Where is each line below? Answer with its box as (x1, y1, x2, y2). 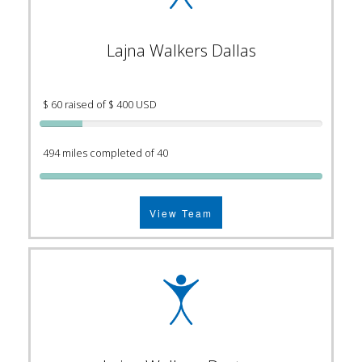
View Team (149, 205, 213, 220)
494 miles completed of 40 (43, 146, 168, 161)
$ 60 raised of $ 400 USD (43, 98, 157, 112)
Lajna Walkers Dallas (106, 40, 256, 62)
